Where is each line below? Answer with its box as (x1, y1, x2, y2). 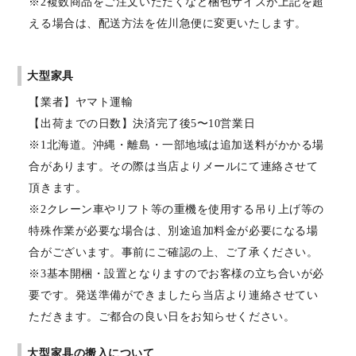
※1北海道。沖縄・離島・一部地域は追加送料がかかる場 (29, 139, 324, 152)
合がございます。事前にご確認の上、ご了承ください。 (29, 246, 319, 259)
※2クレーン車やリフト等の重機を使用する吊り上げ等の (29, 203, 324, 216)
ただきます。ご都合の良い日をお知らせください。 (29, 311, 296, 323)
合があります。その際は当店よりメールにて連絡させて (29, 161, 319, 173)
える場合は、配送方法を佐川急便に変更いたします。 (29, 17, 307, 30)
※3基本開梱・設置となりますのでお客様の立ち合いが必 (29, 268, 324, 281)
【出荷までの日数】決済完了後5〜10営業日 (29, 118, 256, 130)
